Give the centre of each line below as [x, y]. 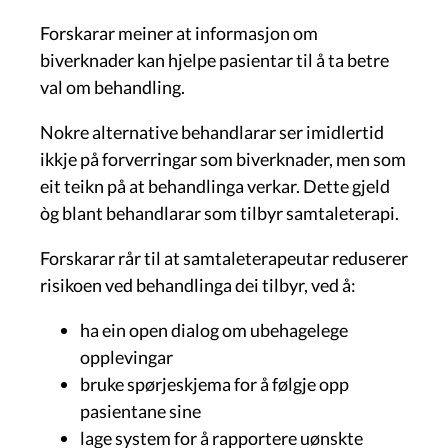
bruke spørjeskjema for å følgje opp [214, 383]
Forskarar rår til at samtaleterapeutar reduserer [224, 257]
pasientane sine [140, 410]
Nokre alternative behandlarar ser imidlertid [212, 131]
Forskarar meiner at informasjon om [179, 32]
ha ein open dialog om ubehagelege [214, 329]
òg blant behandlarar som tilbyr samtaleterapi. [219, 212]
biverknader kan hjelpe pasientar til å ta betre [214, 59]
